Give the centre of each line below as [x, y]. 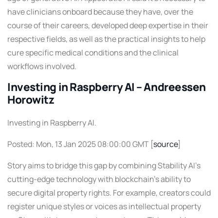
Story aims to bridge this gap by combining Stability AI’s [104, 165]
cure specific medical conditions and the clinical [93, 52]
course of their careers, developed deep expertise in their [108, 25]
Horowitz [31, 99]
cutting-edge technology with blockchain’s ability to [99, 179]
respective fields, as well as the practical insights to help [106, 39]
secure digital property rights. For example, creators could [109, 192]
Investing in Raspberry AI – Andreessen [107, 87]
